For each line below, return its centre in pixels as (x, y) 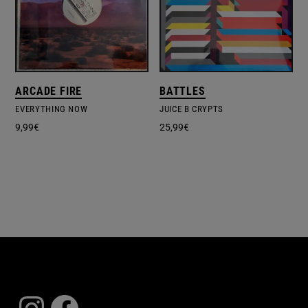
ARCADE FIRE (49, 91)
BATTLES (183, 91)
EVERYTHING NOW (52, 109)
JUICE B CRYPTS (192, 109)
